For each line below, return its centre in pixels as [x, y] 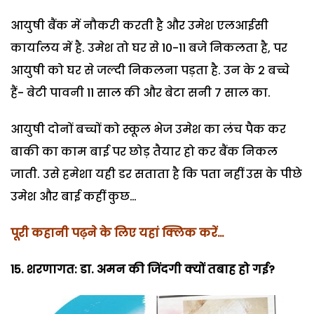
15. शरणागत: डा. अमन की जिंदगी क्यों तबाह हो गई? [143, 270]
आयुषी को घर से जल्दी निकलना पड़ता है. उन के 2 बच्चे [150, 71]
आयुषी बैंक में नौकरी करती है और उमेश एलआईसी [139, 26]
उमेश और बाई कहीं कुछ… [74, 197]
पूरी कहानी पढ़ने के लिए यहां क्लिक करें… [117, 233]
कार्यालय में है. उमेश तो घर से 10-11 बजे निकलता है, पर [149, 48]
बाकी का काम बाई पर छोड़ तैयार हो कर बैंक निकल [144, 152]
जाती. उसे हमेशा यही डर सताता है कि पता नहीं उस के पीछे [156, 175]
